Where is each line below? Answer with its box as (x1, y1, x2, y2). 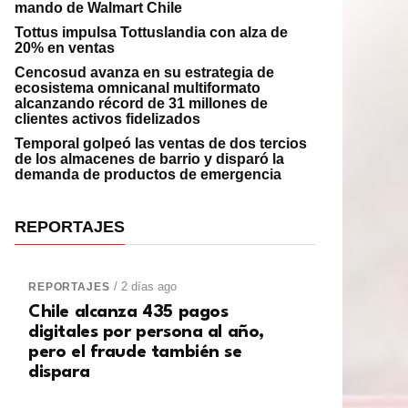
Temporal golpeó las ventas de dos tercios (15, 136, 307, 152)
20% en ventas (15, 40, 115, 56)
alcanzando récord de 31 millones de (15, 96, 268, 112)
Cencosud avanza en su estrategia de (15, 65, 274, 81)
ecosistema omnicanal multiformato (15, 80, 260, 97)
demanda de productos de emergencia (15, 167, 281, 183)
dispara (28, 363, 90, 382)
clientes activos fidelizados (15, 111, 200, 127)
